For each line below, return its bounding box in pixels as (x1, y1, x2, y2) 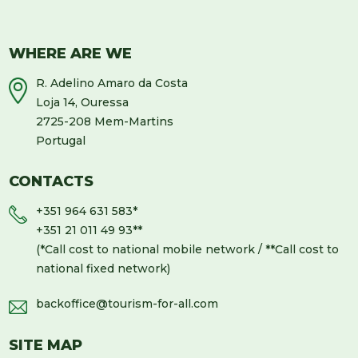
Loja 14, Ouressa (36, 95, 129, 110)
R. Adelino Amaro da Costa (36, 76, 189, 91)
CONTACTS (9, 173, 94, 191)
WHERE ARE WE (9, 45, 133, 63)
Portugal (36, 133, 86, 149)
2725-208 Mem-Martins (36, 114, 174, 129)
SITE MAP (9, 336, 83, 355)
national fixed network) (36, 261, 171, 276)
